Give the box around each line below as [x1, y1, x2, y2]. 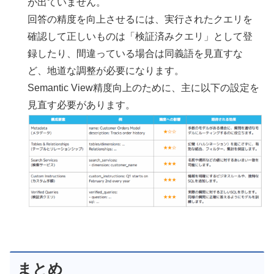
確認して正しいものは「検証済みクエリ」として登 [28, 31, 253, 42]
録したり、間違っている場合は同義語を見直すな [28, 48, 243, 59]
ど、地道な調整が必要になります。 [28, 65, 185, 76]
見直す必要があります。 [28, 100, 136, 111]
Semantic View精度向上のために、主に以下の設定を [28, 83, 260, 94]
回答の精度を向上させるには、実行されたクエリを [28, 14, 253, 25]
